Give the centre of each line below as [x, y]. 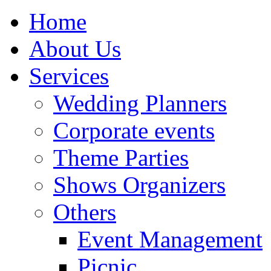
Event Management [170, 239]
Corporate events [134, 130]
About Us [75, 49]
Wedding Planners [140, 103]
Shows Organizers [139, 185]
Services [69, 76]
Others [85, 212]
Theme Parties [121, 158]
